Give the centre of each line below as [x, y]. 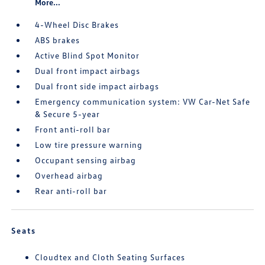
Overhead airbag [69, 175]
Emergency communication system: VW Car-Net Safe [143, 101]
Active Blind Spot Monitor [88, 55]
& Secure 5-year [68, 114]
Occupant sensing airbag [86, 160]
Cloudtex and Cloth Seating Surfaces [110, 257]
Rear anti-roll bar [71, 191]
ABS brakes [58, 40]
